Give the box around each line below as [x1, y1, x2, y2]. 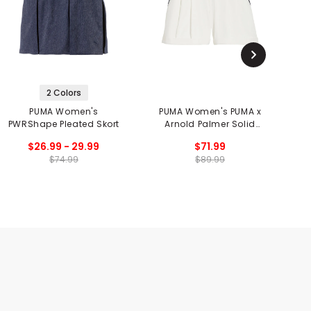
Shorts [195, 130, 225, 142]
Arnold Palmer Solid [165, 117, 255, 130]
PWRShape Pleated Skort [8, 117, 120, 130]
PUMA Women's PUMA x [158, 105, 262, 117]
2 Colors [46, 86, 81, 99]
